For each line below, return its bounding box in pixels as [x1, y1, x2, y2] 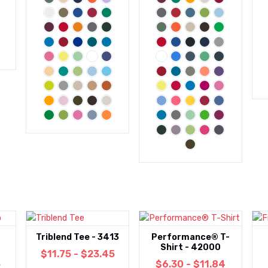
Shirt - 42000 [160, 242, 221, 253]
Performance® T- [151, 232, 230, 243]
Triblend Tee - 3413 [36, 232, 120, 243]
